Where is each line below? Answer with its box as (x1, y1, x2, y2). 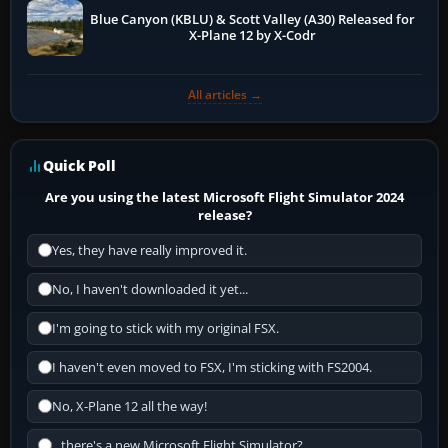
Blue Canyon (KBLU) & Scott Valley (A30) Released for (90, 10, 416, 28)
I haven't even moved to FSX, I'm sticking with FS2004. (52, 358, 372, 376)
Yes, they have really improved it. (52, 241, 247, 259)
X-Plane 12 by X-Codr (189, 26, 317, 44)
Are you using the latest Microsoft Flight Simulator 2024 (45, 187, 405, 206)
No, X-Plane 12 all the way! (52, 397, 207, 415)
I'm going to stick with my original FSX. (52, 319, 279, 337)
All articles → (187, 85, 262, 103)
